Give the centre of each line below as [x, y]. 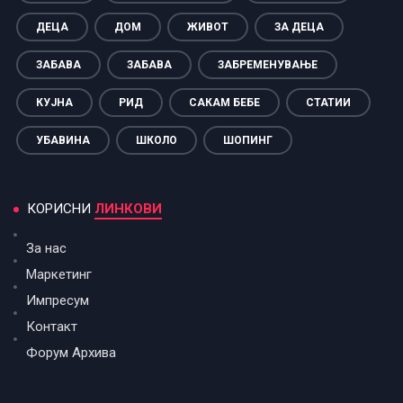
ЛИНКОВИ [128, 209]
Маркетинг [59, 275]
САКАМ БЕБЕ [224, 103]
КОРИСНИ [61, 209]
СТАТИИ [328, 103]
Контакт [52, 327]
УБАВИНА [63, 141]
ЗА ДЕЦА [299, 27]
